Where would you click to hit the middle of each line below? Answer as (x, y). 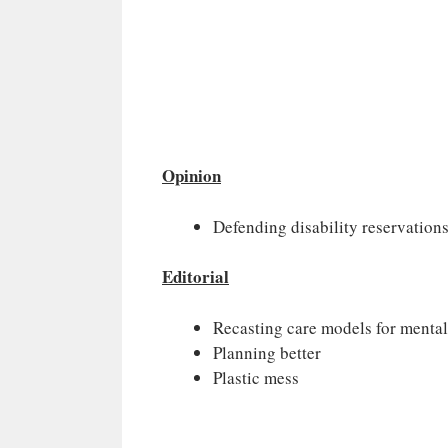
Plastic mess (256, 377)
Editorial (195, 277)
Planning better (267, 352)
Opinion (191, 176)
